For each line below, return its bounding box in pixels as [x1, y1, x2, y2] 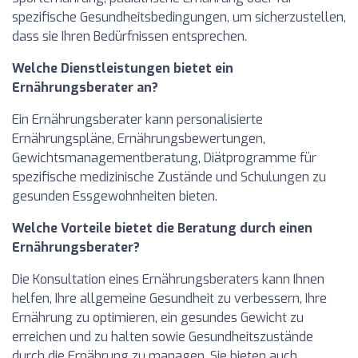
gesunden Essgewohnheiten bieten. [12, 188, 217, 205]
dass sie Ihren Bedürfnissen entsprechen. [12, 28, 247, 46]
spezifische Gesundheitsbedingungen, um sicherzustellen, [12, 9, 346, 26]
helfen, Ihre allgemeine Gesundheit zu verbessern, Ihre [12, 290, 327, 308]
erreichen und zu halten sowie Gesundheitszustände [12, 328, 313, 346]
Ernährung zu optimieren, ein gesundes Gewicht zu [12, 309, 304, 327]
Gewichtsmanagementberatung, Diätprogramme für [12, 149, 316, 167]
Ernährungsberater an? [12, 79, 158, 97]
